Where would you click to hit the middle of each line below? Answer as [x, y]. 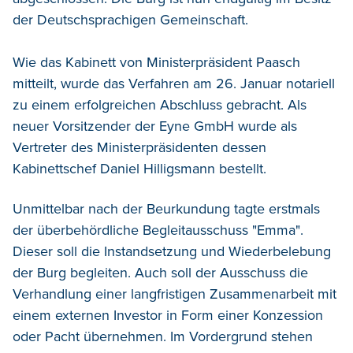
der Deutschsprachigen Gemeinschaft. [130, 19]
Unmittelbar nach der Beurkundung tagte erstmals [166, 208]
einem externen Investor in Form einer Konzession [168, 315]
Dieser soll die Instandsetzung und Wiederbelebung [172, 251]
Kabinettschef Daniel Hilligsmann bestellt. [139, 168]
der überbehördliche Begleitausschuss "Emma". [158, 230]
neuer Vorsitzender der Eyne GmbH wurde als [155, 126]
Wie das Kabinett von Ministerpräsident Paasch [156, 62]
